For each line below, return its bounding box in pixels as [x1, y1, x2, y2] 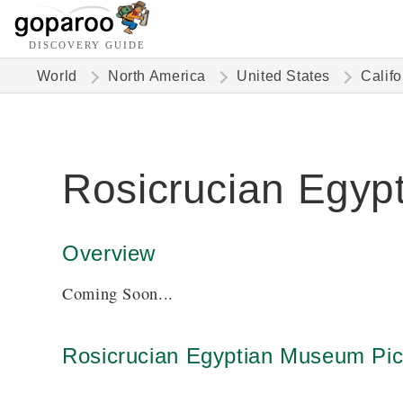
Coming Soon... [62, 282, 174, 304]
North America [107, 68, 207, 84]
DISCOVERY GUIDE [29, 40, 146, 50]
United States [237, 68, 331, 84]
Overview [62, 241, 157, 265]
